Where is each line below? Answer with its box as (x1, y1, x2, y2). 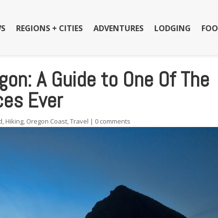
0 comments (95, 117, 131, 126)
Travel (70, 117, 89, 126)
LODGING (154, 23, 191, 34)
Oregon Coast (26, 117, 68, 126)
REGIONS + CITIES (16, 23, 83, 34)
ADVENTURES (93, 23, 144, 34)
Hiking (5, 117, 24, 126)
